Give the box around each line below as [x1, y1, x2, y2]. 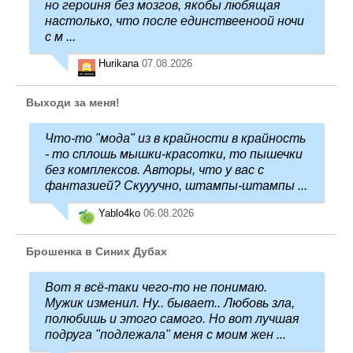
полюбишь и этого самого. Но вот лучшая [45, 311, 299, 325]
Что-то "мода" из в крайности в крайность [45, 131, 306, 145]
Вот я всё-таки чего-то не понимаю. [45, 280, 267, 294]
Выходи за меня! [26, 95, 120, 109]
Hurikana [98, 57, 142, 69]
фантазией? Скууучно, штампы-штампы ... [45, 178, 307, 192]
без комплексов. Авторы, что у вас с [45, 162, 264, 176]
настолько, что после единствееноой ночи [45, 13, 304, 28]
